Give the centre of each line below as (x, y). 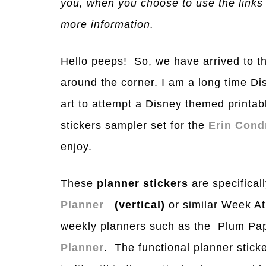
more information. (107, 24)
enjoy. (76, 147)
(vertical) (136, 205)
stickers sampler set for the (134, 125)
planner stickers (142, 183)
